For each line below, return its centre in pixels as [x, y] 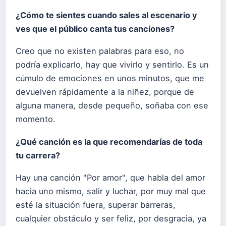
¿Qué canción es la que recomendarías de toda [109, 142]
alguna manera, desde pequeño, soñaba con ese [112, 106]
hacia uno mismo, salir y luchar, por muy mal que [111, 191]
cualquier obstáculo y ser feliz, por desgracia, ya [111, 218]
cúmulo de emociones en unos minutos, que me [110, 78]
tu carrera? [38, 155]
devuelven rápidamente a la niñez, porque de [105, 92]
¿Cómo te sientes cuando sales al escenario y [106, 15]
